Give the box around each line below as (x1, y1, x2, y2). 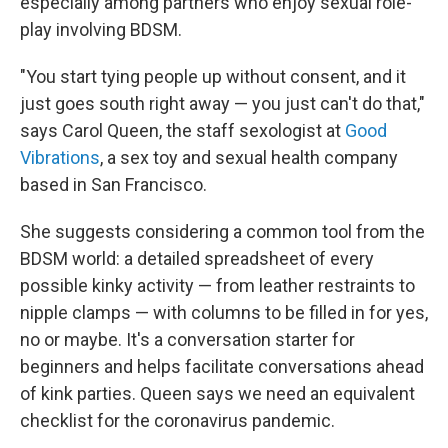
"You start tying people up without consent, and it (20, 65, 406, 87)
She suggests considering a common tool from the (20, 220, 425, 242)
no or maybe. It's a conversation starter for (20, 328, 355, 350)
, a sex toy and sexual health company (100, 146, 398, 168)
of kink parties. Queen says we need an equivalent (20, 382, 415, 404)
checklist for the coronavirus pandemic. (20, 409, 335, 431)
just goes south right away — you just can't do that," (20, 92, 425, 114)
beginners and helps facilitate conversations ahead (20, 355, 424, 377)
